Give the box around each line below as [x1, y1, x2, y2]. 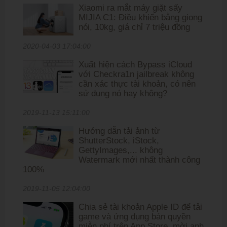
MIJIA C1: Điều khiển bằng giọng [79, 13, 202, 23]
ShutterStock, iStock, [79, 136, 159, 146]
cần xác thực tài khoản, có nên [79, 79, 196, 89]
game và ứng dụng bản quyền [79, 212, 191, 222]
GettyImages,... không [79, 145, 163, 156]
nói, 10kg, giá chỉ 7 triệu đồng [79, 22, 190, 32]
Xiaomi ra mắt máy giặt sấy [79, 3, 182, 13]
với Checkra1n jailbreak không [79, 69, 194, 80]
